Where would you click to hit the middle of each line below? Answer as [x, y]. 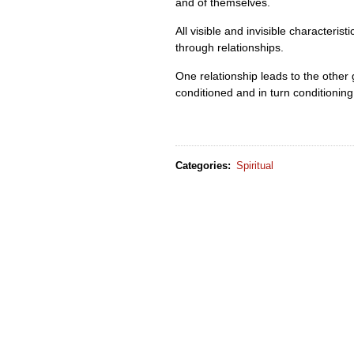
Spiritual [255, 165]
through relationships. [230, 48]
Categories [201, 165]
